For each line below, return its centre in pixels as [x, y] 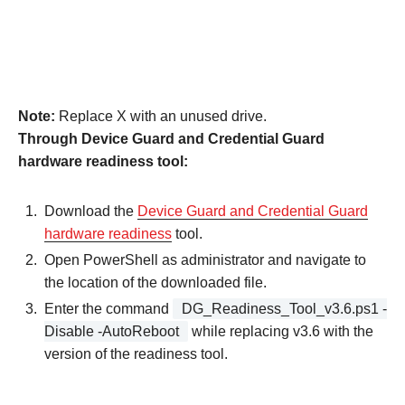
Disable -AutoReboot [112, 331]
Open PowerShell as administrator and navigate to [205, 259]
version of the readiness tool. [136, 353]
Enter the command [108, 308]
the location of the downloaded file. [157, 282]
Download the [91, 211]
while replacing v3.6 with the [281, 331]
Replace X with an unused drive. [163, 116]
